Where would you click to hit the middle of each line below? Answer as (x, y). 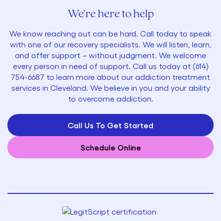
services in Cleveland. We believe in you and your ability (110, 88)
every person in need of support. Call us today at (103, 66)
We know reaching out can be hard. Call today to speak (110, 34)
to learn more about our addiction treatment (127, 77)
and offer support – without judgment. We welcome (110, 55)
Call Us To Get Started (110, 125)
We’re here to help (110, 14)
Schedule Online (110, 147)
